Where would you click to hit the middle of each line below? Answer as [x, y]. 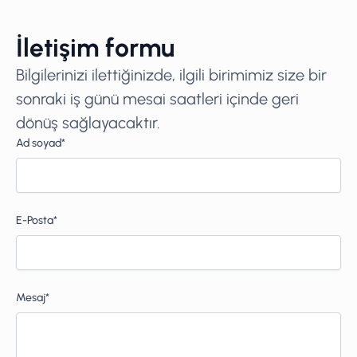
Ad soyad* [41, 143]
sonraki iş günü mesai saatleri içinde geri [157, 98]
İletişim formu [95, 47]
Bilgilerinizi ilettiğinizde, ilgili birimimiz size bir [171, 75]
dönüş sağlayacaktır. [88, 122]
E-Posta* [37, 220]
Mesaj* [33, 297]
